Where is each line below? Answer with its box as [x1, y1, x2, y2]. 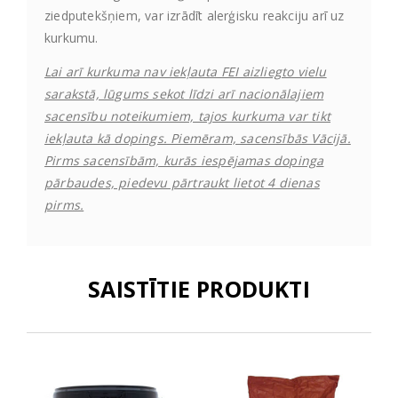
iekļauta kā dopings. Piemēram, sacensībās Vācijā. [44, 130, 351, 147]
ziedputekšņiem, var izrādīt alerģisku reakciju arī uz [44, 6, 345, 24]
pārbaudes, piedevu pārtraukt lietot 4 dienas [44, 174, 320, 192]
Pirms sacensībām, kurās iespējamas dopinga [44, 152, 324, 170]
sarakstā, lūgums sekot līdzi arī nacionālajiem [44, 85, 324, 103]
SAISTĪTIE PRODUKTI [88, 273, 310, 304]
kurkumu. [44, 28, 99, 46]
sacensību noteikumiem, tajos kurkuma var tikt [44, 107, 331, 125]
